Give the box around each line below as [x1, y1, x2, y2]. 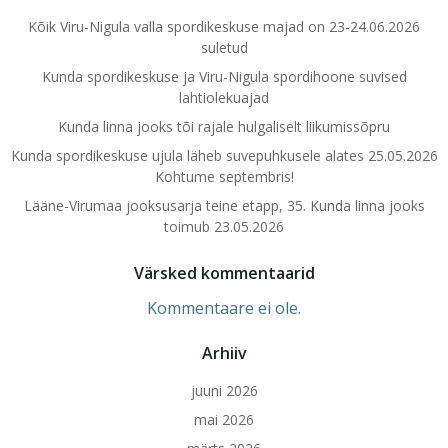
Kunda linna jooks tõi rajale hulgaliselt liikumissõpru [58, 117, 390, 136]
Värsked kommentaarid [133, 262, 315, 284]
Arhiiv [201, 342, 247, 364]
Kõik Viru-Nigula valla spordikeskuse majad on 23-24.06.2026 [28, 17, 420, 36]
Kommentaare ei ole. [147, 297, 301, 319]
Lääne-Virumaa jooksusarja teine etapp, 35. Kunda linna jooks [23, 196, 425, 215]
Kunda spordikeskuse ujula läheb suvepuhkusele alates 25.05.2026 [10, 146, 438, 165]
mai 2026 [194, 410, 254, 429]
